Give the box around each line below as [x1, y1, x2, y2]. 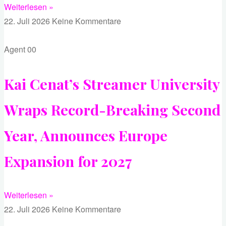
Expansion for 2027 [4, 151, 132, 171]
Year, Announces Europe [4, 125, 167, 145]
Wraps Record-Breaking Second [4, 99, 220, 119]
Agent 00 [4, 43, 36, 55]
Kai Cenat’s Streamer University [4, 74, 219, 93]
